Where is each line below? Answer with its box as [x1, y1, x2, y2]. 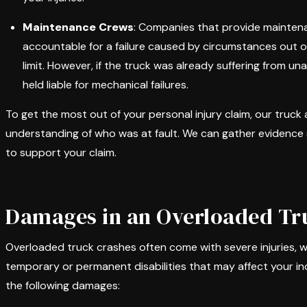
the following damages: [5, 278, 120, 293]
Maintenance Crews [23, 20, 134, 34]
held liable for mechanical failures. [23, 77, 188, 92]
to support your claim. [5, 145, 116, 160]
